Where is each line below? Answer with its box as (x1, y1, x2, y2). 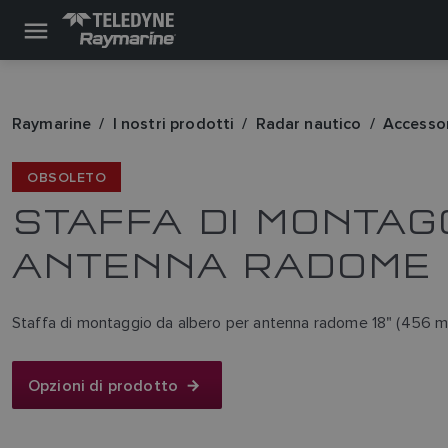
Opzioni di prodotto (28, 373, 179, 397)
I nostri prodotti (112, 112, 235, 135)
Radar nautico (255, 112, 362, 135)
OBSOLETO (27, 167, 107, 187)
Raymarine (12, 112, 92, 135)
